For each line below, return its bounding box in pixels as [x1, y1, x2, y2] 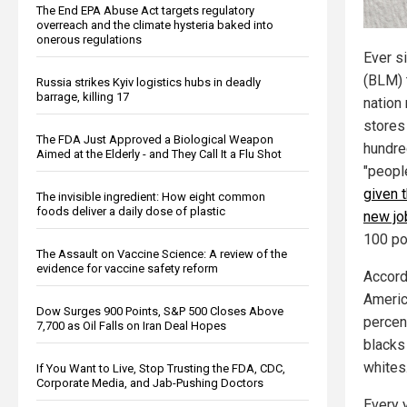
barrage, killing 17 [36, 89, 129, 104]
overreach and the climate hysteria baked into [36, 17, 273, 32]
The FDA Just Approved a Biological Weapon [36, 132, 273, 146]
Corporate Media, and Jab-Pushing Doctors [36, 375, 263, 390]
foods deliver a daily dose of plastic [36, 203, 225, 218]
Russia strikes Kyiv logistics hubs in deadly [36, 74, 261, 89]
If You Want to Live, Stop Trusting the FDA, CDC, [36, 361, 285, 375]
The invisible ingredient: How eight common [36, 189, 265, 203]
